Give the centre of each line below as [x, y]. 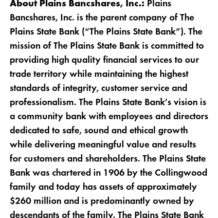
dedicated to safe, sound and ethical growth [99, 131]
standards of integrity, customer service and [98, 88]
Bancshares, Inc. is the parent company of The [102, 18]
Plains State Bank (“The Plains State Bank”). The [106, 32]
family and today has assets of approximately [103, 187]
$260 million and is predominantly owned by [102, 201]
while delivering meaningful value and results [103, 145]
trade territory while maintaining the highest [99, 74]
